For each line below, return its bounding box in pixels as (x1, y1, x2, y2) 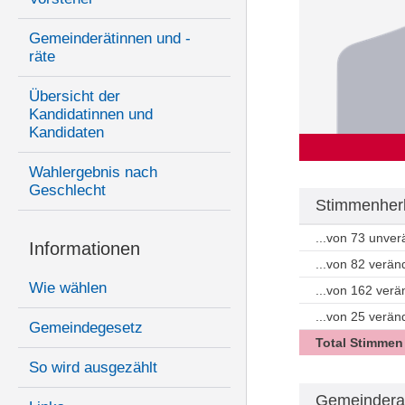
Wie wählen (29, 279, 107, 297)
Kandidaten (29, 124, 104, 142)
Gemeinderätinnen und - (29, 30, 191, 48)
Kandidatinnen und (29, 106, 153, 124)
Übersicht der (29, 88, 120, 106)
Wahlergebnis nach (29, 164, 157, 182)
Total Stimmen (315, 335, 403, 351)
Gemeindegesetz (29, 319, 143, 337)
